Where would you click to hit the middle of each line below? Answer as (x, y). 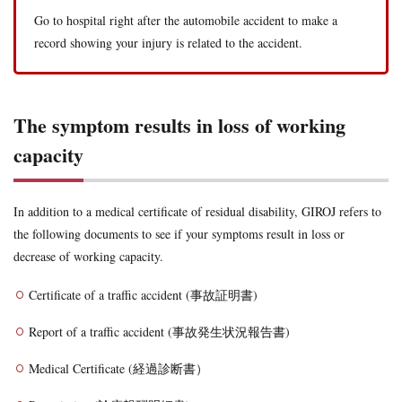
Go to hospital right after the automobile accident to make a (186, 21)
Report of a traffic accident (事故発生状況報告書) (159, 332)
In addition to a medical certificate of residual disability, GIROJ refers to (197, 212)
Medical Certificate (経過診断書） (118, 369)
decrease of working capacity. (88, 257)
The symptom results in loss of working (179, 126)
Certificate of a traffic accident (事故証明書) (143, 295)
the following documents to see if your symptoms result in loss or (179, 234)
